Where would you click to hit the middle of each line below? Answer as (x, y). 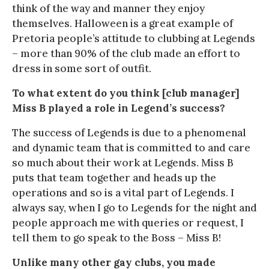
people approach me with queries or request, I (128, 222)
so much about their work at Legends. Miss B (123, 162)
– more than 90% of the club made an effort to (126, 53)
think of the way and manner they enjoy (108, 8)
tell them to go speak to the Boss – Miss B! (116, 237)
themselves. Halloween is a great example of (122, 23)
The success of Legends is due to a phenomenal (129, 132)
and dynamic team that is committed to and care (131, 147)
